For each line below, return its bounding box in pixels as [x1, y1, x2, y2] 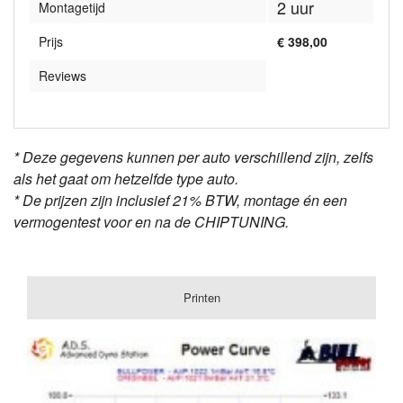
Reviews [39, 67, 86, 85]
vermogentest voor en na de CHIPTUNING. [13, 211, 289, 233]
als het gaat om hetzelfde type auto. [13, 168, 238, 190]
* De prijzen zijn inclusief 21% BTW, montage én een [13, 190, 347, 211]
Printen [183, 289, 220, 307]
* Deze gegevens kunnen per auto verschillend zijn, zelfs [13, 147, 373, 168]
